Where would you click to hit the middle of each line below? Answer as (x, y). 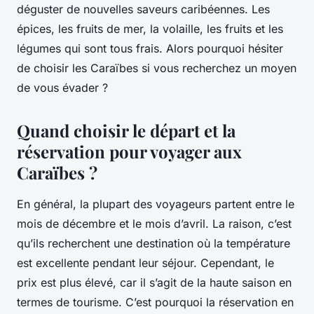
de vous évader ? (64, 88)
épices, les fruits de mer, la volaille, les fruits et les (150, 29)
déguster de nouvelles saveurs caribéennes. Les (143, 9)
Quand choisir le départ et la (126, 131)
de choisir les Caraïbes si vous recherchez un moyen (157, 68)
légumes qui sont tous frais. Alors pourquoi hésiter (150, 49)
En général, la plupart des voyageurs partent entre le (156, 204)
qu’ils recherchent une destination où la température (153, 244)
